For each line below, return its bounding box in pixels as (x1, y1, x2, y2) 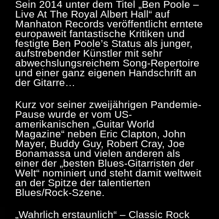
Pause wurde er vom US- (15, 108, 132, 120)
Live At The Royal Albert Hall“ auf (15, 8, 170, 20)
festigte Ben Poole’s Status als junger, (15, 37, 193, 49)
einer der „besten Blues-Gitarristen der (15, 157, 194, 169)
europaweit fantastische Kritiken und (15, 27, 185, 39)
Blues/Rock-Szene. (15, 186, 105, 198)
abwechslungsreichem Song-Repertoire (15, 57, 199, 68)
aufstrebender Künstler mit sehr (15, 47, 162, 59)
